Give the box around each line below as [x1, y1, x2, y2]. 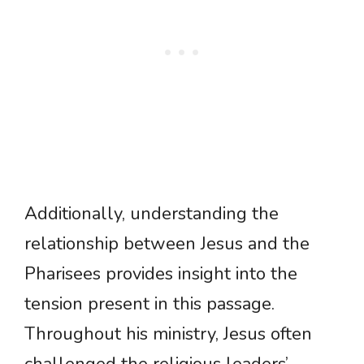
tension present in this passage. [24, 292, 275, 317]
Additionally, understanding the [24, 201, 279, 227]
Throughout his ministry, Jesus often [24, 322, 312, 347]
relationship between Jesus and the [24, 232, 310, 257]
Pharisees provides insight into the [24, 262, 297, 287]
